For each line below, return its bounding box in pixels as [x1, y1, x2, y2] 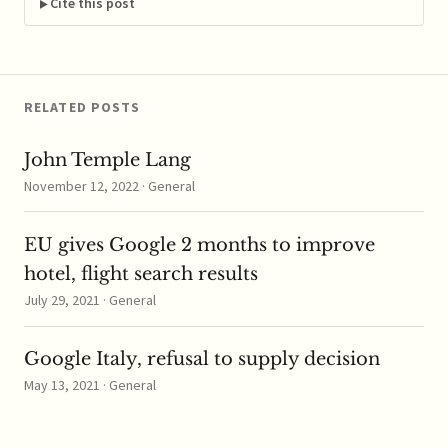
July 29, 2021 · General [24, 291, 156, 310]
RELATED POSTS [24, 98, 141, 117]
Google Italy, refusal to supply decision [24, 348, 380, 371]
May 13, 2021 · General [24, 376, 156, 395]
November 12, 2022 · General [24, 176, 195, 195]
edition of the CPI [24, 11, 152, 30]
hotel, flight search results [24, 263, 258, 286]
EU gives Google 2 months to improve [24, 234, 375, 257]
